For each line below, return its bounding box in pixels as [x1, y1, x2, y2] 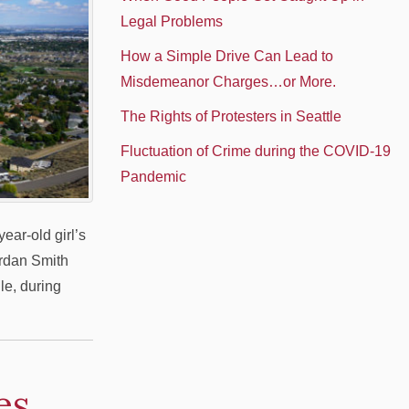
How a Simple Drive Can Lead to [120, 48, 333, 64]
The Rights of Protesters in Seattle [120, 109, 349, 124]
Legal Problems [120, 14, 223, 29]
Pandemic [120, 169, 186, 184]
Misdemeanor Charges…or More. [120, 74, 336, 89]
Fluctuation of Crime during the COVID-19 [120, 143, 391, 159]
